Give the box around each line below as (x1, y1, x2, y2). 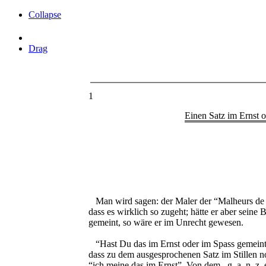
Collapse (28, 9, 61, 20)
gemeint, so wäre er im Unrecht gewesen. (88, 217, 243, 228)
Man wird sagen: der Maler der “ (88, 196, 218, 207)
